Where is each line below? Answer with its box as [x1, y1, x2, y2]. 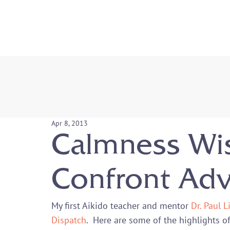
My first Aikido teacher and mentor [51, 199, 191, 212]
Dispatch [51, 214, 86, 226]
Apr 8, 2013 [51, 119, 88, 128]
